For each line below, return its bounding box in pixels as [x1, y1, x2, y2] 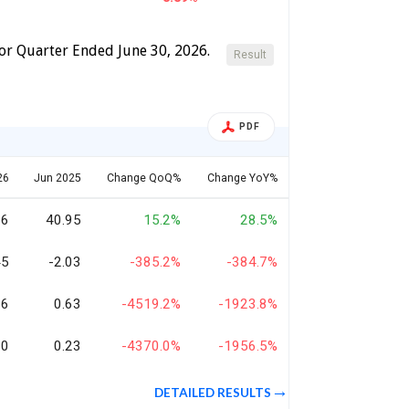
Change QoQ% [107, 172, 181, 185]
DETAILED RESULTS [154, 385, 272, 401]
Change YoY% [207, 172, 278, 185]
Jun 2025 [34, 172, 81, 185]
